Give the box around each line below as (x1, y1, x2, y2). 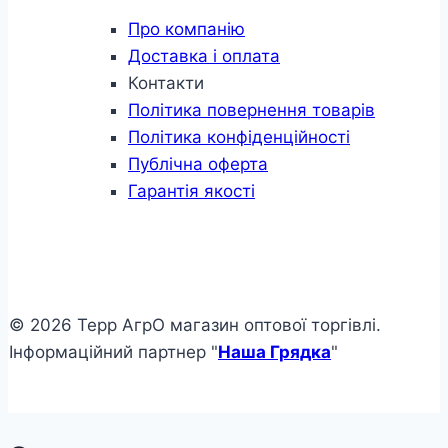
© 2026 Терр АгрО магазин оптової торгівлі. (9, 314, 381, 335)
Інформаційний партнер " (9, 341, 218, 362)
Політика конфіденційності (128, 126, 350, 147)
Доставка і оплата (128, 45, 280, 66)
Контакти (128, 72, 204, 93)
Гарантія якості (128, 180, 255, 201)
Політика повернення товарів (128, 99, 375, 120)
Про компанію (128, 18, 245, 39)
